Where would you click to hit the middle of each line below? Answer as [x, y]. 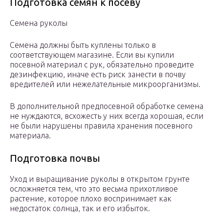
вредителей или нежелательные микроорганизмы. [105, 84]
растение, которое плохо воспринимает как [91, 199]
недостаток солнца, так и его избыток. [80, 208]
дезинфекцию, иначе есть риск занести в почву [98, 75]
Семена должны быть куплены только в [83, 45]
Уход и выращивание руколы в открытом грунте [100, 179]
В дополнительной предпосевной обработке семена [107, 106]
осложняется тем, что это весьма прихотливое [94, 189]
